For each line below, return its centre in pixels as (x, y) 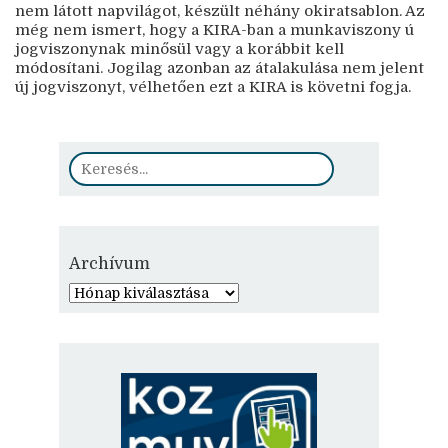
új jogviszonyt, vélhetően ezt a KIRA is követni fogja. (213, 87)
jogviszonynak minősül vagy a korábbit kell (179, 49)
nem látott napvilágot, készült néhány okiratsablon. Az (220, 11)
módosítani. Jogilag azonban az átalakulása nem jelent (219, 68)
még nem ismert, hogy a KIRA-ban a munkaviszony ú (214, 30)
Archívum (109, 264)
